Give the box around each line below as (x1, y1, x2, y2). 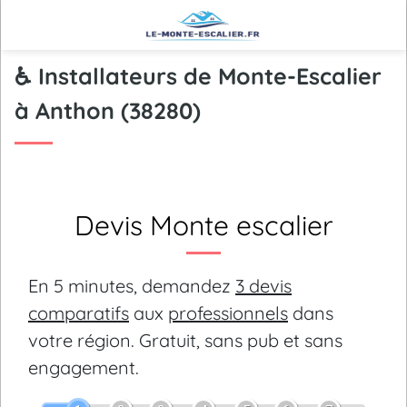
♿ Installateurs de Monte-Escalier (15, 62, 382, 90)
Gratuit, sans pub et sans (134, 329, 342, 352)
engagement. (28, 356, 139, 379)
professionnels (168, 302, 288, 324)
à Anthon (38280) (15, 96, 201, 124)
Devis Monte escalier (74, 208, 333, 243)
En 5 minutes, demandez (28, 274, 235, 297)
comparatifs (28, 302, 129, 324)
